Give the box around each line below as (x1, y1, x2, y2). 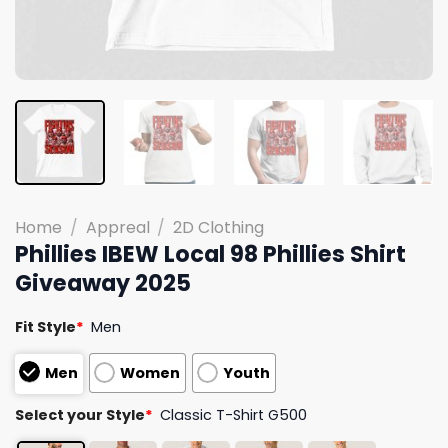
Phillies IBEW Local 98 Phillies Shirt (15, 237, 406, 270)
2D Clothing (173, 215, 265, 239)
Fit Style (15, 316, 76, 337)
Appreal (85, 215, 150, 239)
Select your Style (15, 404, 145, 425)
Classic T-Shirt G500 (160, 404, 308, 425)
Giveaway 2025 (15, 266, 191, 299)
